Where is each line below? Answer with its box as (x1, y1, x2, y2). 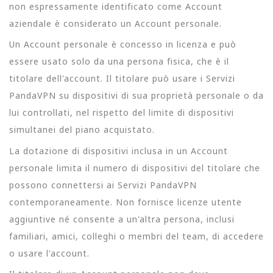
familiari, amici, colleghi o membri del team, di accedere (9, 230, 264, 242)
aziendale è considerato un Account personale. (9, 18, 222, 29)
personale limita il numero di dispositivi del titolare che (9, 161, 260, 174)
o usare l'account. (9, 247, 90, 259)
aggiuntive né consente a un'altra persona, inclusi (9, 213, 235, 225)
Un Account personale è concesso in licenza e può (9, 38, 236, 51)
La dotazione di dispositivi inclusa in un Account (9, 144, 228, 157)
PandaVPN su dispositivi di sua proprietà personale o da (9, 90, 264, 102)
